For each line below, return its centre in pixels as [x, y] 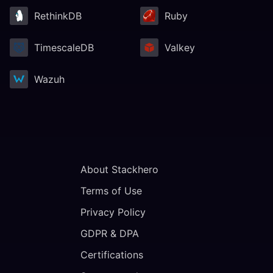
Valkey [180, 47]
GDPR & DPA [110, 233]
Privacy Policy [113, 212]
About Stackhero [119, 169]
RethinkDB [58, 16]
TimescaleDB [64, 47]
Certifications [112, 255]
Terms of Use [111, 191]
